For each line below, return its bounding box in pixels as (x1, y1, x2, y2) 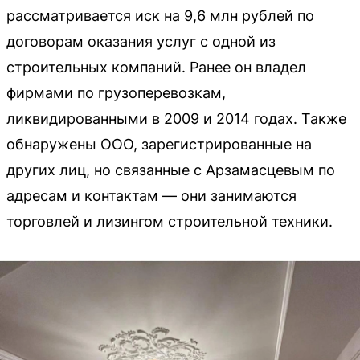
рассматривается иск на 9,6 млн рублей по (6, 6, 314, 24)
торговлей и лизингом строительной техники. (6, 212, 333, 230)
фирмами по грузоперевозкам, (6, 84, 226, 101)
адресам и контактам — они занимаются (6, 186, 297, 204)
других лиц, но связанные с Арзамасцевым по (6, 161, 335, 178)
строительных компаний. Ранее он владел (6, 58, 306, 76)
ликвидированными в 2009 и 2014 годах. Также (6, 109, 346, 127)
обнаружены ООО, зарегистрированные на (6, 135, 312, 153)
